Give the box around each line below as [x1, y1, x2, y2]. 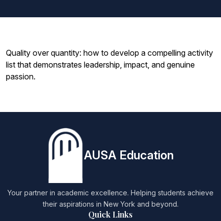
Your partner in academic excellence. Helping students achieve [7, 188, 214, 197]
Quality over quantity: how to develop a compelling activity [6, 48, 213, 58]
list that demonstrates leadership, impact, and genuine [6, 60, 195, 70]
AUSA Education [84, 148, 174, 162]
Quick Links [88, 209, 133, 220]
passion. [6, 72, 36, 81]
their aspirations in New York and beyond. [42, 200, 179, 208]
